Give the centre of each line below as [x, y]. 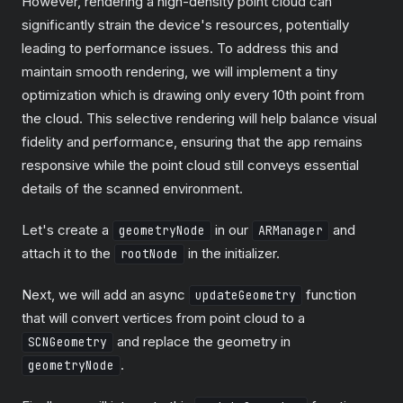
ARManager [291, 231]
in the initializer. [232, 253]
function [329, 295]
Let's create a [67, 230]
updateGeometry [246, 296]
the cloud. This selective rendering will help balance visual [199, 118]
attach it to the [68, 253]
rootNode [149, 254]
